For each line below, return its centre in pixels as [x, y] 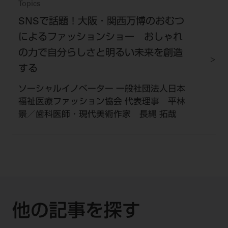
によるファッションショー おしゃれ [100, 38]
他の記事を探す [76, 213]
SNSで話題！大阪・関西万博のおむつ [101, 22]
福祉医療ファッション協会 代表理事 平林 [102, 102]
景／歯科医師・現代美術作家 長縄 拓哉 [97, 115]
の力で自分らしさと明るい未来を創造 [100, 53]
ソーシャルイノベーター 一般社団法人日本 [102, 90]
